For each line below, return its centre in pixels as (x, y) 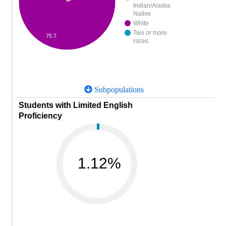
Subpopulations (118, 90)
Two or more (150, 33)
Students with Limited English (76, 105)
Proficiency (40, 116)
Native (142, 14)
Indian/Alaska (152, 6)
